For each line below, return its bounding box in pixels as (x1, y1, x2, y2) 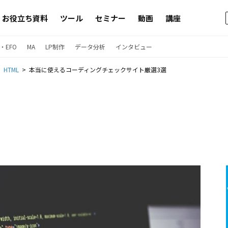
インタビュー (116, 42, 152, 51)
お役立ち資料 (2, 12, 48, 23)
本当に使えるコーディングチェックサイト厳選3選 (29, 65, 166, 74)
